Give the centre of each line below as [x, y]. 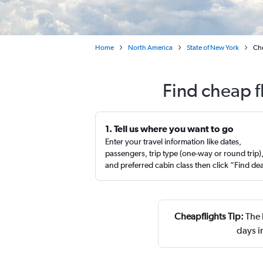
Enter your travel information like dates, [173, 141]
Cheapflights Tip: [209, 216]
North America [150, 48]
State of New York [213, 48]
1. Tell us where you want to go [169, 129]
